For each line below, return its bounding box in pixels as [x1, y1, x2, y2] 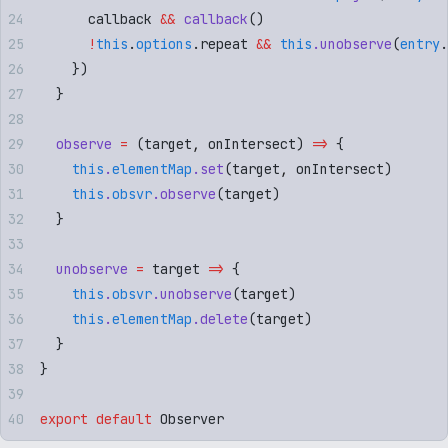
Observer [152, 409, 224, 428]
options [136, 34, 192, 53]
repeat [200, 34, 248, 53]
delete [200, 309, 248, 328]
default [88, 409, 152, 428]
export [40, 409, 88, 428]
